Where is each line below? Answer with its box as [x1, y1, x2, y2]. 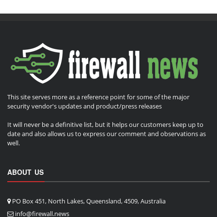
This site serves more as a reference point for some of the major [7, 92, 189, 101]
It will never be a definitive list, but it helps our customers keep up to [7, 120, 203, 129]
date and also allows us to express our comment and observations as [7, 129, 206, 139]
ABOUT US [7, 167, 44, 177]
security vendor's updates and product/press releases [7, 101, 162, 110]
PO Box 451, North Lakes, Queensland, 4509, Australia [11, 197, 166, 206]
